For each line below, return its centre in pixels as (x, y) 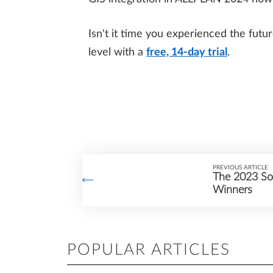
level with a (117, 52)
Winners (232, 190)
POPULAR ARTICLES (149, 250)
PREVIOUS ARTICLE (240, 167)
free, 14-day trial (187, 52)
